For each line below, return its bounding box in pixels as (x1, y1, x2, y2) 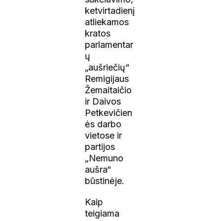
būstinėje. (85, 175, 125, 186)
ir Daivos (85, 96, 121, 107)
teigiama (85, 208, 120, 219)
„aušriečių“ (85, 62, 130, 73)
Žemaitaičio (85, 84, 132, 95)
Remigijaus (85, 73, 129, 84)
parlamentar (85, 39, 134, 50)
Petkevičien (85, 107, 133, 118)
